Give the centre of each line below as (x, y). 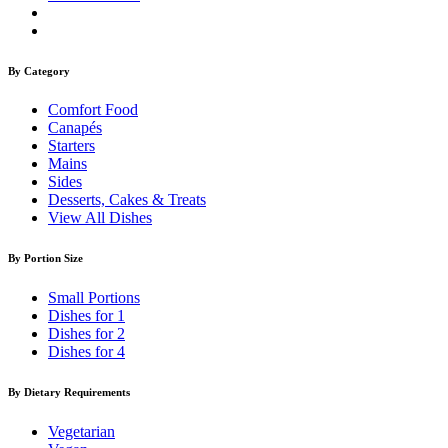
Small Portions (94, 298)
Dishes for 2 (86, 334)
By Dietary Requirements (69, 392)
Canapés (75, 128)
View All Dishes (100, 218)
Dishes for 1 (86, 316)
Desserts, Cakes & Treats (127, 200)
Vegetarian (81, 432)
